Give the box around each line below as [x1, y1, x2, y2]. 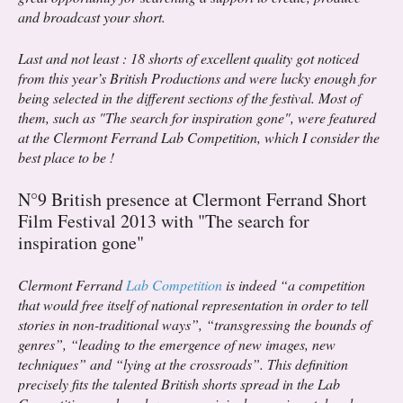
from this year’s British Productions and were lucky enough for [18, 68, 376, 88]
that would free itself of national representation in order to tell [18, 295, 368, 315]
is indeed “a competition [222, 275, 365, 295]
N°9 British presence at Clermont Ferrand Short [18, 187, 367, 212]
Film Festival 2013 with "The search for [18, 209, 309, 234]
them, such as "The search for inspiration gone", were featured [18, 108, 376, 128]
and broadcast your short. [18, 7, 166, 27]
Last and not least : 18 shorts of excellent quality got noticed [18, 49, 359, 68]
